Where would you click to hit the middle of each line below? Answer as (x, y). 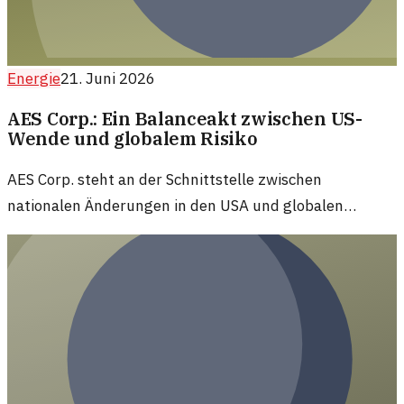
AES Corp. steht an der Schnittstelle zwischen (165, 180)
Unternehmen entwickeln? (99, 258)
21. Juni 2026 (108, 78)
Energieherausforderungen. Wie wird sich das (165, 232)
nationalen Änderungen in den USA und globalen (175, 206)
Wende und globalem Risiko (133, 139)
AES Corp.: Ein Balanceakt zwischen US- (185, 119)
